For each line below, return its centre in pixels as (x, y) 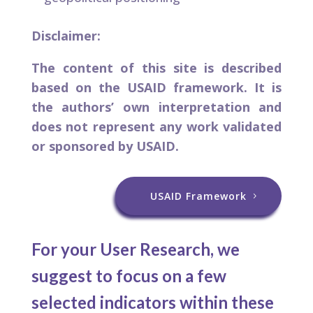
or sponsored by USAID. (105, 146)
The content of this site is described (156, 67)
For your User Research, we (135, 249)
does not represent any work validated (156, 126)
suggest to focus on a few (129, 275)
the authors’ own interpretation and (156, 107)
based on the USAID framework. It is (156, 87)
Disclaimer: (66, 35)
